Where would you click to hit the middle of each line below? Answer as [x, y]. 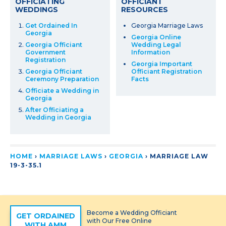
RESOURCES [145, 9]
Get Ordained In [51, 25]
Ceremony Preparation [62, 79]
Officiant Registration [166, 71]
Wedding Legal [156, 44]
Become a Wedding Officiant [132, 212]
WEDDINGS [37, 9]
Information [151, 52]
